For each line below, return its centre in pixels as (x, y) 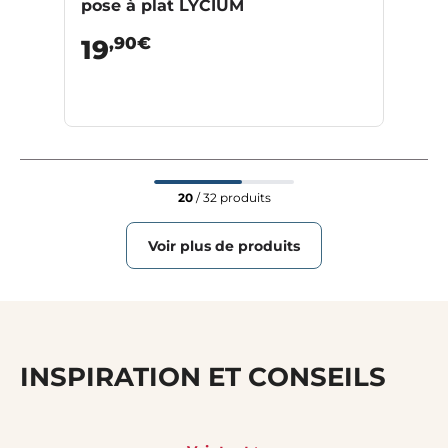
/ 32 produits (231, 198)
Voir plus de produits (224, 245)
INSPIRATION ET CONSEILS (203, 377)
